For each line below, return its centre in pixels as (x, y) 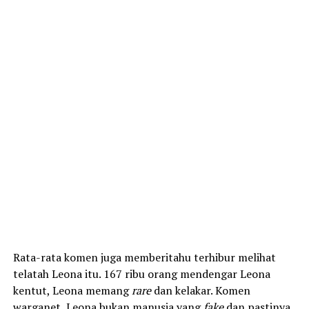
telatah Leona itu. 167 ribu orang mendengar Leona (141, 273)
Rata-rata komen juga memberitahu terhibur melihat (144, 257)
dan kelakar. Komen (200, 290)
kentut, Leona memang (72, 290)
